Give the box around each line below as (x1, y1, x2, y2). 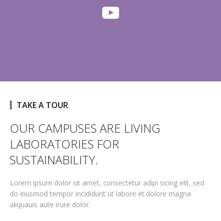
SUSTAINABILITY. (10, 151, 98, 168)
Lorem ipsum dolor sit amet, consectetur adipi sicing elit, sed (10, 178, 204, 187)
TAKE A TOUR (17, 99, 68, 110)
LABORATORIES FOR (10, 135, 119, 152)
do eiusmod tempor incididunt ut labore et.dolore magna (10, 188, 191, 198)
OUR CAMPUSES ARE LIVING (10, 119, 160, 136)
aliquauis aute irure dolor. (10, 199, 90, 209)
